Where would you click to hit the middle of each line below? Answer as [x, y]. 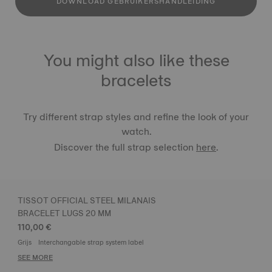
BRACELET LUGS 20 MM [64, 213]
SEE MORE [35, 257]
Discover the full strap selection [125, 147]
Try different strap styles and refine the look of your [136, 117]
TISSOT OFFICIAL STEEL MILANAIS [87, 200]
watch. [136, 131]
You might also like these [136, 60]
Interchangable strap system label [91, 242]
